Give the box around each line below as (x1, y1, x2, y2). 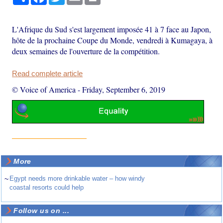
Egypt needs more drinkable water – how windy (9, 175, 145, 183)
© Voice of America (12, 84, 76, 95)
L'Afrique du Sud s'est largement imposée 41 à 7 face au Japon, (12, 23, 212, 34)
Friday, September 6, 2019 (82, 84, 166, 95)
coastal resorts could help (9, 184, 84, 192)
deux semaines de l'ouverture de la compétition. (12, 45, 160, 56)
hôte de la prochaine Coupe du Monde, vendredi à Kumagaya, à (12, 34, 213, 45)
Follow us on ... (13, 207, 69, 215)
